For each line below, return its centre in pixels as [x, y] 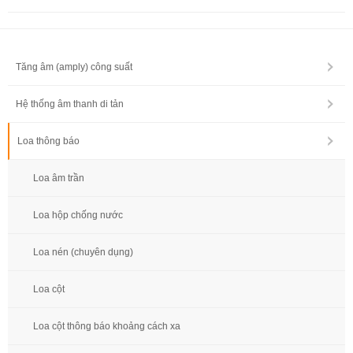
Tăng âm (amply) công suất [74, 67]
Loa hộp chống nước [78, 216]
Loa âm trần [59, 178]
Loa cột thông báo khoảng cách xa [107, 327]
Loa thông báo [48, 141]
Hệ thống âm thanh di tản [70, 104]
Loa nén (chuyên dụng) [83, 253]
